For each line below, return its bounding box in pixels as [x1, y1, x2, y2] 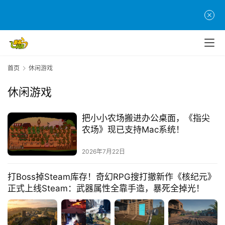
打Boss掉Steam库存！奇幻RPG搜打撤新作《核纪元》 [8, 172, 216, 182]
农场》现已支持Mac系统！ [81, 125, 184, 135]
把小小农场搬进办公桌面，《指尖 [81, 113, 210, 124]
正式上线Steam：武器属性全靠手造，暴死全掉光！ [8, 183, 204, 194]
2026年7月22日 [81, 148, 125, 156]
